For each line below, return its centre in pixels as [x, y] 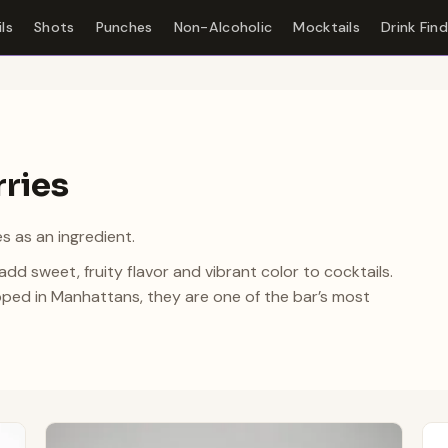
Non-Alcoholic [223, 27]
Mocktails [326, 27]
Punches [124, 27]
